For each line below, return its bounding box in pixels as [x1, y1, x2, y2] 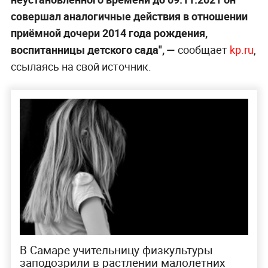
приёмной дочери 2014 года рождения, [10, 25, 208, 40]
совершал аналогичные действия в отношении [10, 8, 248, 23]
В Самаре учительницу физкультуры [19, 242, 213, 258]
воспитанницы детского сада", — [10, 42, 175, 57]
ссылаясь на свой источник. [10, 59, 151, 74]
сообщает [175, 42, 230, 57]
